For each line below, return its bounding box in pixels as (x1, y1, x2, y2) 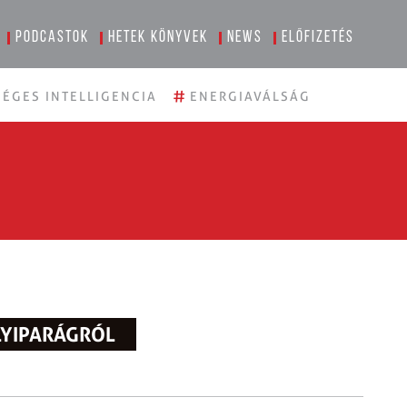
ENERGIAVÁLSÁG (190, 89, 311, 104)
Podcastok (15, 29, 90, 46)
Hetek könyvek (108, 29, 209, 46)
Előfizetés (282, 29, 355, 46)
